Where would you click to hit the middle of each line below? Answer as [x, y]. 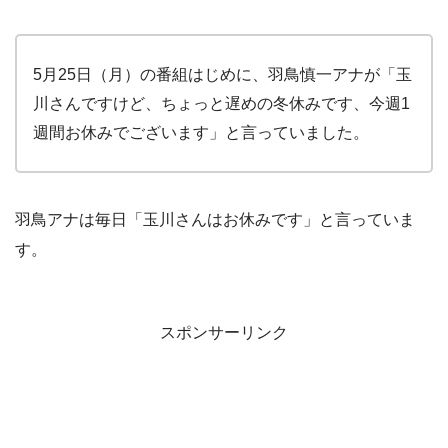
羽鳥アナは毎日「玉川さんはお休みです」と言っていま [215, 219]
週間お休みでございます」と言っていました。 [201, 132]
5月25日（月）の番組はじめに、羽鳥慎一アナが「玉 [222, 74]
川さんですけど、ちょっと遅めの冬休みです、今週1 [221, 103]
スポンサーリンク [224, 332]
